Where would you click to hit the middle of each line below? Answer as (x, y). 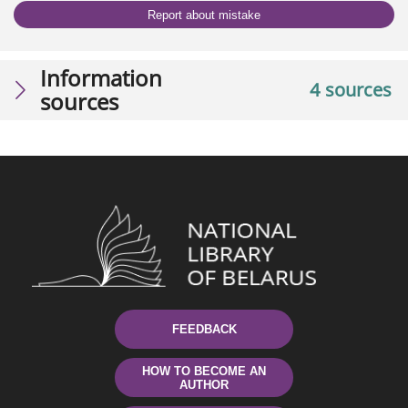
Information (101, 78)
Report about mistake (204, 15)
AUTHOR (204, 384)
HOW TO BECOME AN (204, 371)
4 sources (351, 90)
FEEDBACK (204, 330)
